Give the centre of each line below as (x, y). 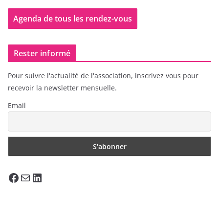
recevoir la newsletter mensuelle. (62, 88)
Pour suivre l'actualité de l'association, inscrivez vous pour (103, 75)
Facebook (11, 177)
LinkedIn (34, 177)
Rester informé (42, 53)
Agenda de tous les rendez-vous (73, 18)
